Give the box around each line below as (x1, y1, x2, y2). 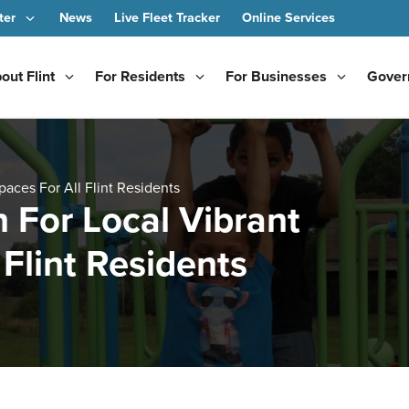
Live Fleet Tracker (114, 10, 220, 26)
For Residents (95, 68, 185, 86)
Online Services (242, 10, 335, 26)
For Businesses (225, 68, 327, 86)
